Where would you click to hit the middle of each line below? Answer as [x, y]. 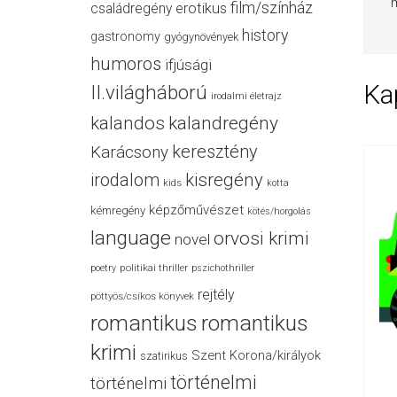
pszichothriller [223, 268]
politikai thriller [154, 268]
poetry [103, 268]
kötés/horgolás [279, 211]
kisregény [224, 180]
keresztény [215, 152]
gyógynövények [201, 37]
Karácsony [129, 152]
